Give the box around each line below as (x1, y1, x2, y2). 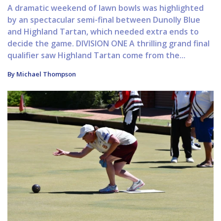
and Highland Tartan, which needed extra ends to (7, 26, 199, 37)
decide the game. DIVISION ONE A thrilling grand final (7, 38, 210, 49)
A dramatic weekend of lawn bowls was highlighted (7, 2, 204, 14)
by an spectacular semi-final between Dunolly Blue (7, 14, 200, 26)
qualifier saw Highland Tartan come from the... (7, 50, 185, 61)
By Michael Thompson (7, 70, 76, 79)
